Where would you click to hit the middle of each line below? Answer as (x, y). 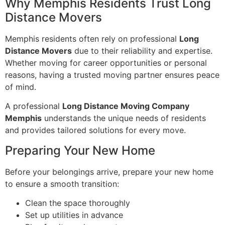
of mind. (21, 87)
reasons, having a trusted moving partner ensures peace (112, 75)
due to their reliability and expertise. (142, 50)
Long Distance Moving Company (126, 106)
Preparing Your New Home (80, 150)
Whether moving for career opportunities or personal (106, 63)
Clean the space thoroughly (78, 203)
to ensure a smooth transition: (62, 184)
